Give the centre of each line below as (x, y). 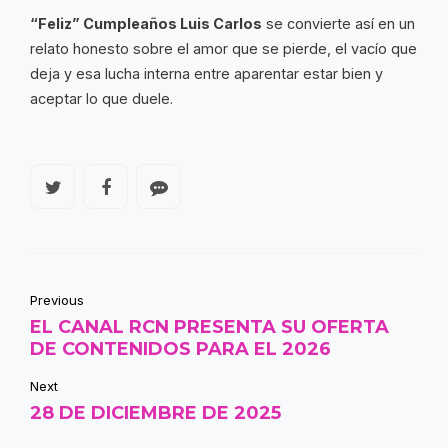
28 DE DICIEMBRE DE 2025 (155, 413)
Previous (57, 300)
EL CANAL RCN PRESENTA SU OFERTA (209, 327)
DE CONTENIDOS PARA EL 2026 (180, 349)
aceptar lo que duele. (101, 98)
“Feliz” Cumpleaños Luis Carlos (146, 23)
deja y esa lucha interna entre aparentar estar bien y (206, 73)
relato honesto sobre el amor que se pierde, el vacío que (223, 48)
